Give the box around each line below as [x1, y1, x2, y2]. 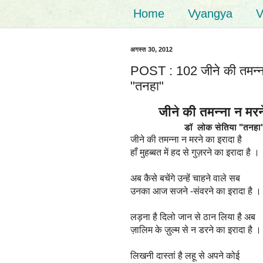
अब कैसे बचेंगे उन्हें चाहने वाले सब [130, 173, 240, 183]
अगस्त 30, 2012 [130, 46, 173, 53]
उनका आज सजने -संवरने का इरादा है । [130, 186, 261, 196]
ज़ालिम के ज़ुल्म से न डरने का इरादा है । [130, 224, 261, 235]
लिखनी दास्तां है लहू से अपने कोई [130, 250, 240, 261]
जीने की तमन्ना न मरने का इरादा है [130, 134, 242, 144]
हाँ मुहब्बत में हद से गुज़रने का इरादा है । [130, 147, 259, 157]
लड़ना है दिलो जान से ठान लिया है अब [130, 211, 255, 222]
